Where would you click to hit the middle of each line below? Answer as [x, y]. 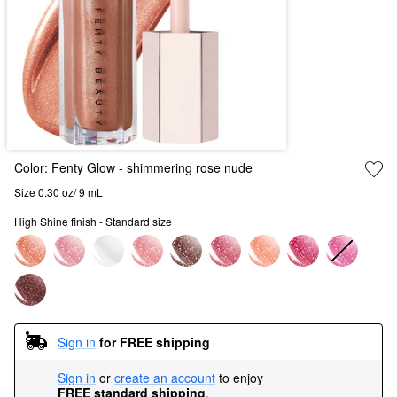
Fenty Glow [83, 167]
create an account [165, 378]
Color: [33, 167]
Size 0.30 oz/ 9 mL [58, 192]
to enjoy [241, 378]
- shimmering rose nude [184, 167]
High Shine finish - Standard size [93, 221]
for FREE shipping [155, 342]
